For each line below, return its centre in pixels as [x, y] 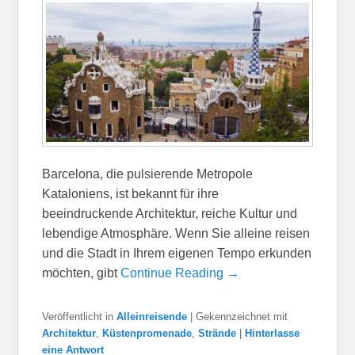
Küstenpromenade [147, 334]
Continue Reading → [180, 273]
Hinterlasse [273, 334]
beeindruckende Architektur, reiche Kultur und [170, 214]
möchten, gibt [82, 273]
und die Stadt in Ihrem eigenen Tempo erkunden [177, 254]
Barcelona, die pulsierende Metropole [148, 174]
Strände [218, 334]
